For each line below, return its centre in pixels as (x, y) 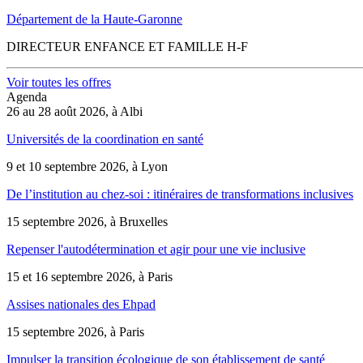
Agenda (27, 97)
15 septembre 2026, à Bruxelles (87, 222)
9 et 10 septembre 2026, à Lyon (87, 167)
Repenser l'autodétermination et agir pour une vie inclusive (156, 250)
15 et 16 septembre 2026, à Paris (90, 277)
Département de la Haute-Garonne (94, 19)
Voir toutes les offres (59, 83)
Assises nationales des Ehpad (81, 305)
